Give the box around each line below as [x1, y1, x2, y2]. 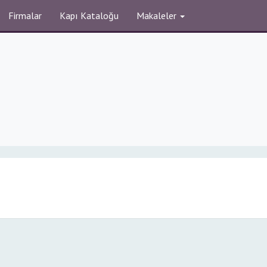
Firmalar [8, 10, 42, 21]
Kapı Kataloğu [60, 10, 119, 21]
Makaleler [136, 10, 179, 21]
